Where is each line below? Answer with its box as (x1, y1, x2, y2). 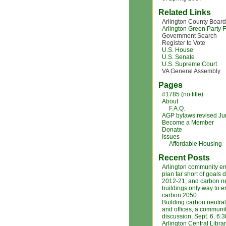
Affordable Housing (169, 140, 222, 147)
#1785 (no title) (162, 91, 203, 98)
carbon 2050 (162, 192, 197, 199)
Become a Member (162, 119, 214, 126)
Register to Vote (162, 39, 205, 46)
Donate (162, 126, 182, 133)
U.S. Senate (162, 53, 195, 61)
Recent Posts (158, 153, 210, 162)
